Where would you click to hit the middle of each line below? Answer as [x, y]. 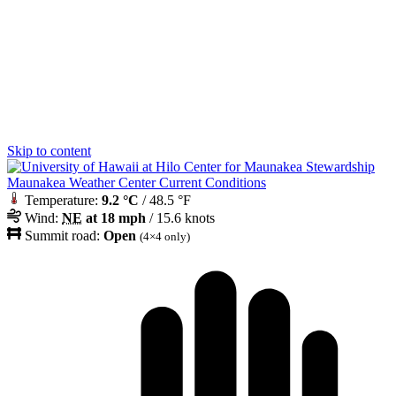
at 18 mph [114, 218]
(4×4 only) [165, 236]
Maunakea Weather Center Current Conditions [137, 183]
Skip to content [49, 151]
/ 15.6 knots [180, 218]
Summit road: [62, 236]
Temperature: [61, 200]
